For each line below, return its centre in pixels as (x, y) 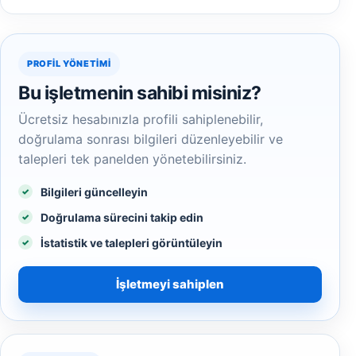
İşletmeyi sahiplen (170, 284)
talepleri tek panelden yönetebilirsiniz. (132, 159)
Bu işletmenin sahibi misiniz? (140, 93)
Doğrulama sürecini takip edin (122, 217)
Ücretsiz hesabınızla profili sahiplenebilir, (141, 119)
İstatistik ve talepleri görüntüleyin (132, 243)
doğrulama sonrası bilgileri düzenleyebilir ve (151, 139)
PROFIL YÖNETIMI (69, 64)
